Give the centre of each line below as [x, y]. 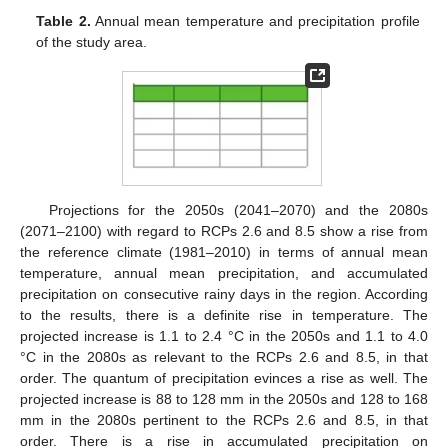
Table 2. [63, 21]
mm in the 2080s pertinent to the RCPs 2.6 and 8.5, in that [224, 420]
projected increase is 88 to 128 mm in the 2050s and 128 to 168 [224, 399]
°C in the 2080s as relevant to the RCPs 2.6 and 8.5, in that [224, 357]
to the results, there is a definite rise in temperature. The [224, 315]
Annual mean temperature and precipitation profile [255, 21]
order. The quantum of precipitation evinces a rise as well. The [224, 378]
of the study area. [92, 42]
